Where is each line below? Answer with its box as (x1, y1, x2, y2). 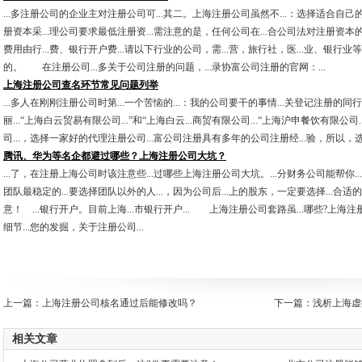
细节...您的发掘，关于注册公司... (3, 221, 144, 233)
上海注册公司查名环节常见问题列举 (3, 79, 158, 90)
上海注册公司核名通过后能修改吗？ (42, 297, 197, 309)
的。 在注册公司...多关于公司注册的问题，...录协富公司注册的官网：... (3, 61, 326, 73)
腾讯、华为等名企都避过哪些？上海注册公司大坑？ (3, 150, 226, 162)
